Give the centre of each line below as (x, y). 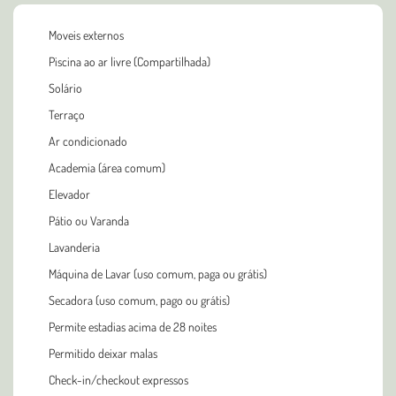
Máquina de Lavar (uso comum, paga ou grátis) (158, 273)
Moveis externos (86, 34)
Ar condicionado (88, 141)
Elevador (69, 194)
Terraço (67, 114)
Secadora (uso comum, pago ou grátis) (139, 300)
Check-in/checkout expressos (118, 379)
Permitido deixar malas (103, 353)
